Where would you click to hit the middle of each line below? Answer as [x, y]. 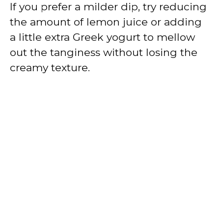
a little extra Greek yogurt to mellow [102, 37]
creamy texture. [50, 67]
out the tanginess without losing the [104, 52]
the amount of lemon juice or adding [106, 22]
